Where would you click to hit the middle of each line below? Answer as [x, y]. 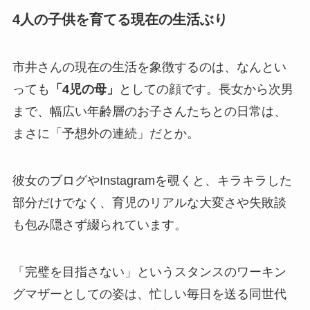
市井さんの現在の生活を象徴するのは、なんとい [149, 67]
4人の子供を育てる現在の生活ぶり [120, 19]
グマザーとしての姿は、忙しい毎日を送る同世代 [149, 294]
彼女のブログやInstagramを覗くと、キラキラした [152, 180]
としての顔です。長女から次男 [206, 90]
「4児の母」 [84, 90]
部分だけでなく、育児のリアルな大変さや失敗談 [149, 202]
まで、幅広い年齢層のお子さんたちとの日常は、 [149, 112]
